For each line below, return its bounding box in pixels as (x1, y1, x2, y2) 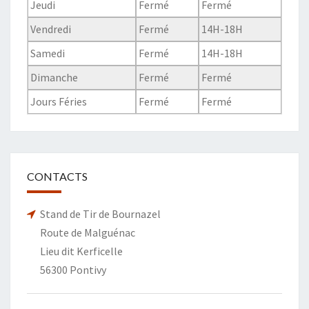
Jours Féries (30, 94, 88, 108)
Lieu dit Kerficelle (36, 244, 123, 258)
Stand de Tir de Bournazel (36, 207, 161, 221)
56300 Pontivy (36, 263, 106, 277)
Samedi (30, 46, 66, 60)
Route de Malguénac (36, 226, 135, 239)
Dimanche (30, 70, 79, 84)
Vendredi (30, 22, 72, 36)
